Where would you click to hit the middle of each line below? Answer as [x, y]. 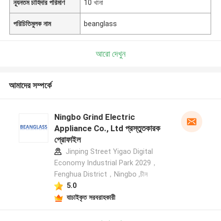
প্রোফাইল [67, 140]
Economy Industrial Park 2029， [106, 163]
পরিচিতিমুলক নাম [32, 23]
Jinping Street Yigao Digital [108, 152]
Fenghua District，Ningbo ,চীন [101, 174]
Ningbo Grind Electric [94, 117]
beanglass [101, 23]
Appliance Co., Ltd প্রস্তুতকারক [107, 129]
